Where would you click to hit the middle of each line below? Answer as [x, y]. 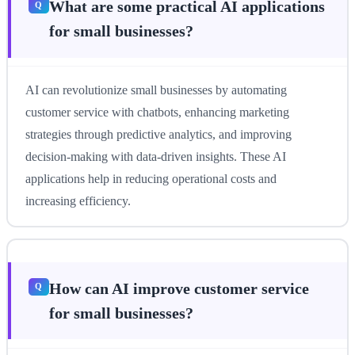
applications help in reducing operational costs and [151, 179]
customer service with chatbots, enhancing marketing [157, 113]
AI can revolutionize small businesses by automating [156, 90]
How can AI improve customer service [179, 288]
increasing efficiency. [78, 201]
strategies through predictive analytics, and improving [158, 135]
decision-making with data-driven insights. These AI [155, 157]
